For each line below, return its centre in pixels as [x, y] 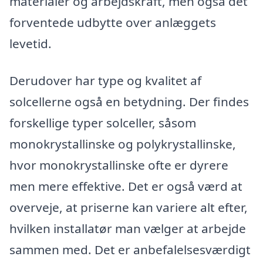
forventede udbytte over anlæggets [113, 22]
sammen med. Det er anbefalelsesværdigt [130, 250]
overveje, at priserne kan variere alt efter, [129, 208]
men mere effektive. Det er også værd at [126, 186]
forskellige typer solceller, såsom [103, 123]
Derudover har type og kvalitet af [105, 81]
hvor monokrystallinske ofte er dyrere [119, 165]
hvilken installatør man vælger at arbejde [128, 229]
